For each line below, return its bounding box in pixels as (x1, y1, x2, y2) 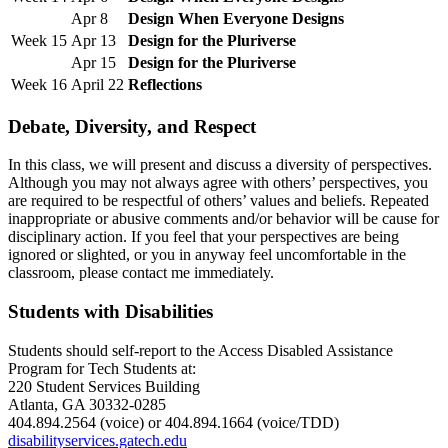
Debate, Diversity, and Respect (8, 115, 256, 137)
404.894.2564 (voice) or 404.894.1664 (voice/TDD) (8, 413, 339, 431)
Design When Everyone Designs (128, 10, 344, 28)
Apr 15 (71, 54, 116, 72)
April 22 (71, 76, 124, 94)
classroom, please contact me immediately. (8, 264, 274, 282)
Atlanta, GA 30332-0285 (8, 395, 166, 413)
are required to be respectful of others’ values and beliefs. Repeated (8, 192, 429, 210)
